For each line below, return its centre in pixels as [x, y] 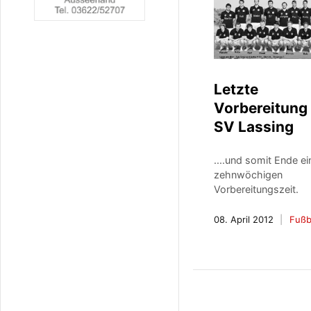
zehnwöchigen [249, 175]
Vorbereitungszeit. [257, 190]
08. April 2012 [244, 220]
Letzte [236, 90]
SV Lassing [254, 127]
